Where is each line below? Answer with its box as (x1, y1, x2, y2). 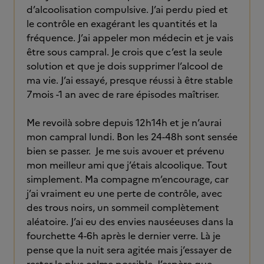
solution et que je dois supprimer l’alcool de (27, 59, 223, 73)
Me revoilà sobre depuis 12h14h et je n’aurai (27, 115, 222, 130)
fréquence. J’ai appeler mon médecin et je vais (27, 31, 233, 45)
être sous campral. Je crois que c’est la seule (27, 45, 222, 59)
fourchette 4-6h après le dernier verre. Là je (27, 229, 220, 243)
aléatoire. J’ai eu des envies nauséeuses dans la (27, 214, 233, 229)
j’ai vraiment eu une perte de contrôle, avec (27, 186, 222, 200)
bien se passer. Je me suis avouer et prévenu (27, 144, 225, 158)
